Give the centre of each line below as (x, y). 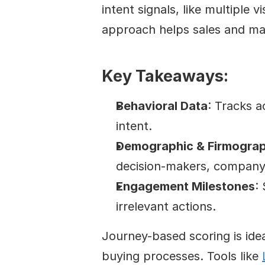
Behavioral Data (162, 106)
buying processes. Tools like (182, 256)
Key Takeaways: (165, 76)
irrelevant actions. (166, 206)
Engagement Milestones (185, 186)
